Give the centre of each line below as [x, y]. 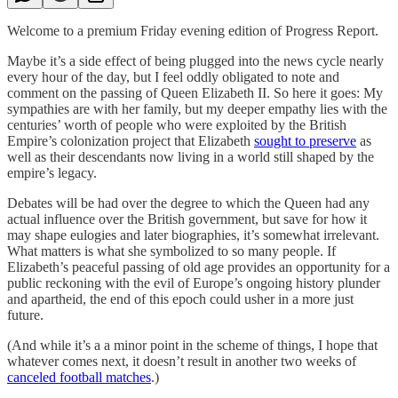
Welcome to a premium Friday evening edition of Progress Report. [193, 30]
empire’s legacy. [52, 172]
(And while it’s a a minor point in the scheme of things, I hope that [192, 345]
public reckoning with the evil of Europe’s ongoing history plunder [194, 283]
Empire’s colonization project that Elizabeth [131, 140]
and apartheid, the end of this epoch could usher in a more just [180, 298]
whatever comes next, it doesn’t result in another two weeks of [182, 361]
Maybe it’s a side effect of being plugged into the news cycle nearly [195, 60]
